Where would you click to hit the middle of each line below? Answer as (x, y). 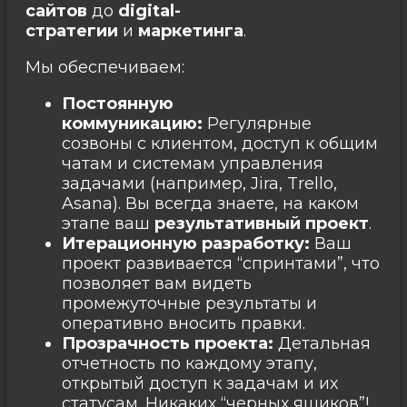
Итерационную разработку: (186, 243)
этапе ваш (108, 223)
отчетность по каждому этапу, (189, 363)
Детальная (322, 343)
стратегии (72, 30)
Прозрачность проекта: (168, 343)
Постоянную (118, 103)
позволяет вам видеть (157, 283)
